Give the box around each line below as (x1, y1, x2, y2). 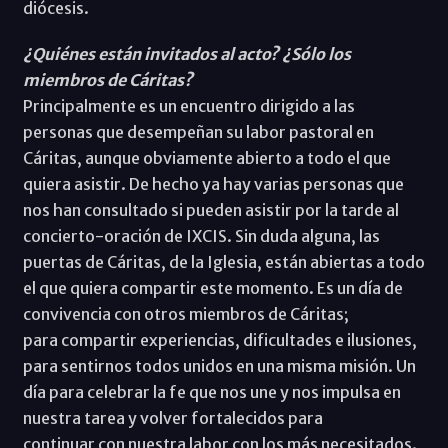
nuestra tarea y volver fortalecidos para (22, 407, 323, 428)
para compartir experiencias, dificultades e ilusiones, (22, 329, 417, 350)
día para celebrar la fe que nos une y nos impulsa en (22, 381, 401, 402)
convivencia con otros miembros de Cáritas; (22, 303, 349, 324)
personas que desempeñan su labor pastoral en (22, 121, 374, 142)
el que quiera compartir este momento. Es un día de (22, 277, 403, 298)
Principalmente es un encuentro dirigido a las (22, 95, 355, 116)
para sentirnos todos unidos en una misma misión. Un (22, 355, 416, 376)
